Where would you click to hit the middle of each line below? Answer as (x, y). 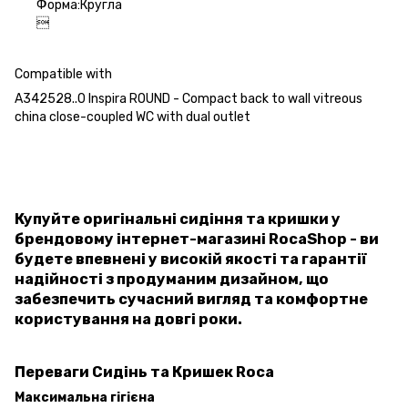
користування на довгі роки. (128, 319)
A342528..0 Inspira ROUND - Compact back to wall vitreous (189, 98)
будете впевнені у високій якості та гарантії (190, 259)
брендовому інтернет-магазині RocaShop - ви (197, 239)
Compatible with (63, 74)
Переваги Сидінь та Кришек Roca (144, 372)
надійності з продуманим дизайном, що (172, 279)
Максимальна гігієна (85, 398)
